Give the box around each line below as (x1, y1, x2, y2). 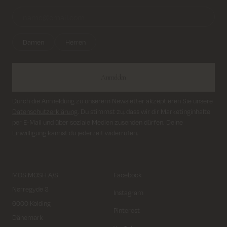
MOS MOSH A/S (12, 171, 58, 179)
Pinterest (113, 206, 140, 215)
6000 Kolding (12, 199, 51, 208)
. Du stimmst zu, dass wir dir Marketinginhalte (78, 107, 210, 116)
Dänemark (12, 213, 43, 222)
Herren (65, 38, 86, 47)
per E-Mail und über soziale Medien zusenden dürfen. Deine (12, 118, 183, 127)
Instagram (113, 188, 143, 197)
